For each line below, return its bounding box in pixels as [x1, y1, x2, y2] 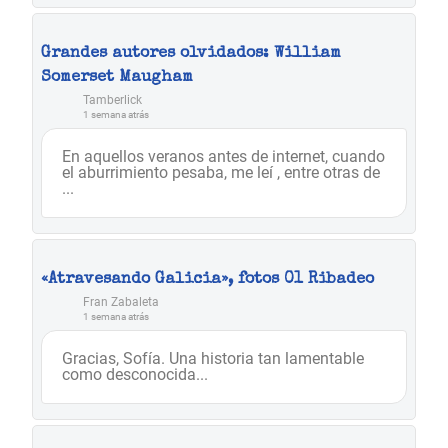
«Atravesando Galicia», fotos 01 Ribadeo [41, 272, 374, 289]
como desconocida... [62, 365, 208, 385]
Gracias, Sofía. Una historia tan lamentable [62, 349, 364, 369]
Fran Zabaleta [83, 295, 159, 310]
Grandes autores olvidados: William [41, 46, 341, 63]
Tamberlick [83, 93, 142, 108]
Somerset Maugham [41, 70, 193, 87]
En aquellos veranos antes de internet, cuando [62, 147, 385, 167]
